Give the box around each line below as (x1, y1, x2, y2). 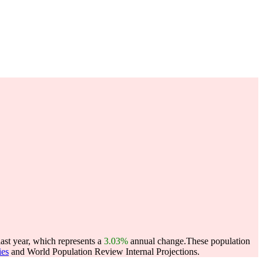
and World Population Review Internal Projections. (9, 247, 200, 257)
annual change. (128, 236, 186, 246)
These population (186, 236, 250, 246)
